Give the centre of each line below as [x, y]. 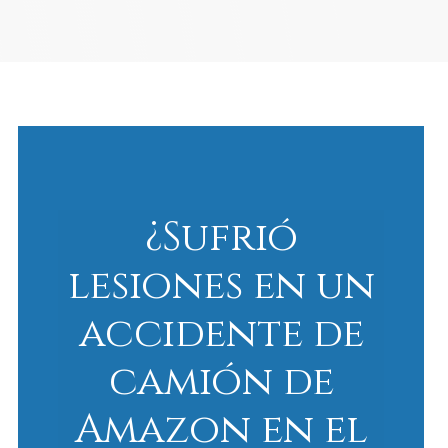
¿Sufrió [221, 234]
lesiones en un [221, 282]
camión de [221, 378]
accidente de [221, 330]
